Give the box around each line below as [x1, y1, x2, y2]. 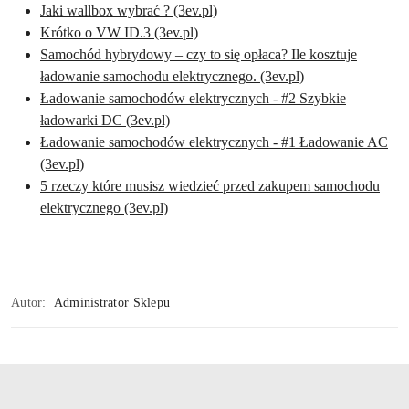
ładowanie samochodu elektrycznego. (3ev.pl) [40, 68, 304, 85]
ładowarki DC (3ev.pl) [40, 112, 170, 129]
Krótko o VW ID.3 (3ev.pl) [40, 25, 198, 41]
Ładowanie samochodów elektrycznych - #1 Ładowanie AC [40, 134, 388, 151]
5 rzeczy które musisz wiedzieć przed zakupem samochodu [40, 178, 380, 194]
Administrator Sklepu [53, 296, 171, 310]
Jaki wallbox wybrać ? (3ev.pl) [40, 3, 217, 19]
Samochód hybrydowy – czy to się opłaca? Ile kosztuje [40, 47, 357, 63]
